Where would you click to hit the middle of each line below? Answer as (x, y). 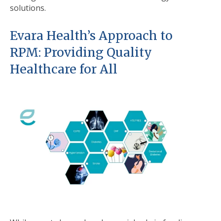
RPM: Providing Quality (81, 53)
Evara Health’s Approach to (91, 36)
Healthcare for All (65, 70)
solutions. (29, 8)
